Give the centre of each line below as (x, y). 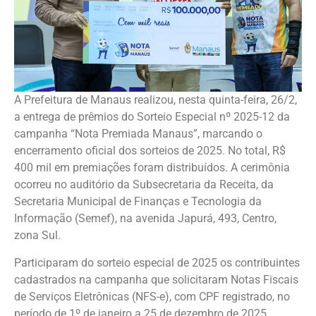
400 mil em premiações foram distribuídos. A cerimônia (152, 168)
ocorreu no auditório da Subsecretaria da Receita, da (144, 185)
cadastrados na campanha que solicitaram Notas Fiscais (156, 279)
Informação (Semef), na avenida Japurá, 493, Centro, (145, 219)
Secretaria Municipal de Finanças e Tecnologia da (138, 202)
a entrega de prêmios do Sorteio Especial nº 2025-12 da (152, 117)
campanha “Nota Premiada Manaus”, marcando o (138, 134)
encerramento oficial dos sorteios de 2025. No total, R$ (150, 151)
